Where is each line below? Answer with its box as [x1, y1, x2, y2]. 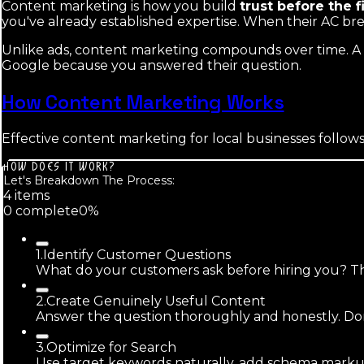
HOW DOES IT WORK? [3, 160, 116, 173]
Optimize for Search [46, 339, 176, 355]
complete [12, 202, 79, 219]
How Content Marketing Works [2, 89, 284, 115]
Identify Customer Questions [43, 246, 231, 262]
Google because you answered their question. [2, 57, 301, 73]
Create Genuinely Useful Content [46, 292, 266, 309]
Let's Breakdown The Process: [3, 172, 175, 188]
